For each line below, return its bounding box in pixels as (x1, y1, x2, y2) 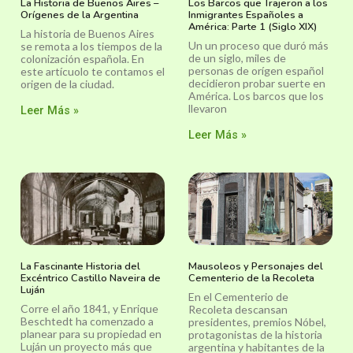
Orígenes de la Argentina (20, 8, 139, 23)
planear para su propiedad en (20, 326, 162, 340)
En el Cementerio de (188, 289, 288, 303)
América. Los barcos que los (188, 89, 324, 103)
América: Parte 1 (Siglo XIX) (188, 20, 317, 35)
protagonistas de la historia (188, 327, 322, 341)
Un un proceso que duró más (188, 39, 329, 53)
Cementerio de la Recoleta (188, 270, 314, 285)
